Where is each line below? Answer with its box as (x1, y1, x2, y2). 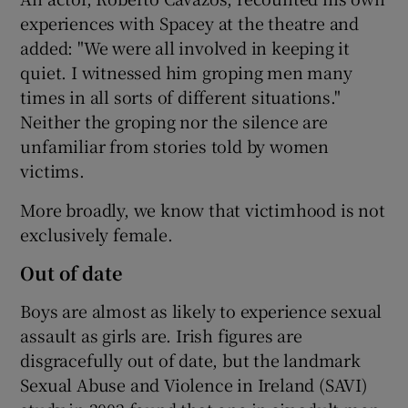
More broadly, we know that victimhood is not (20, 197, 385, 221)
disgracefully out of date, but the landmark (20, 347, 361, 372)
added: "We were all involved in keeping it (20, 35, 351, 59)
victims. (20, 158, 85, 182)
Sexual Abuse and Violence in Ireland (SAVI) (20, 372, 368, 396)
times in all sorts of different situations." (20, 84, 341, 108)
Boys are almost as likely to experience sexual (20, 298, 382, 322)
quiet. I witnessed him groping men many (20, 59, 352, 84)
